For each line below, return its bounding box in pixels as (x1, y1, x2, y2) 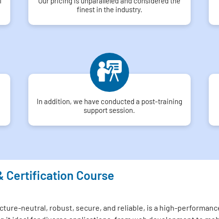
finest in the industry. (76, 5, 142, 14)
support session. (84, 106, 135, 114)
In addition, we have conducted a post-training (36, 97, 182, 106)
